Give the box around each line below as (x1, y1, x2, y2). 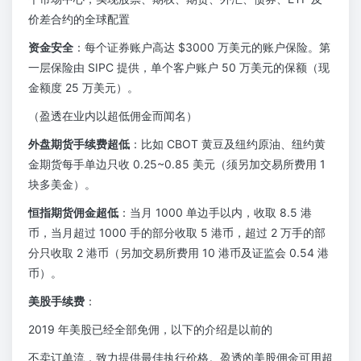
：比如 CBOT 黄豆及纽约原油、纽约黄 (130, 137, 326, 151)
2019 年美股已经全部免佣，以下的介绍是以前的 (28, 322, 272, 336)
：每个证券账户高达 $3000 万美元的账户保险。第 (73, 40, 330, 54)
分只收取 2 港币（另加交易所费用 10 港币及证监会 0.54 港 (28, 246, 329, 259)
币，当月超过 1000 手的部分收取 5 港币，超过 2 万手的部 (28, 226, 326, 239)
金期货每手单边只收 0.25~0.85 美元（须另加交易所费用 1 (28, 157, 326, 171)
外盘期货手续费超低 (28, 137, 130, 151)
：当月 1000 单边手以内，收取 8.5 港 (118, 205, 312, 219)
